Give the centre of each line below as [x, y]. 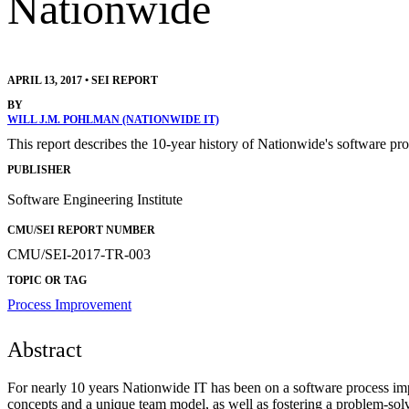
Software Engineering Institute [95, 200]
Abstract [45, 350]
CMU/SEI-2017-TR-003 [79, 255]
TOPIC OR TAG [47, 281]
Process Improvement [69, 305]
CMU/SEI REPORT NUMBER [81, 231]
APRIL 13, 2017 [45, 80]
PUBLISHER [39, 170]
